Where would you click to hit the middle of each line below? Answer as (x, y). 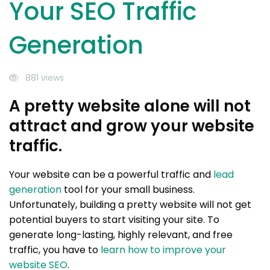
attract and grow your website (132, 126)
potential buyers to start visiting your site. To (114, 219)
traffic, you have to (55, 250)
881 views (43, 77)
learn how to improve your (163, 250)
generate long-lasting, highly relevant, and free (121, 234)
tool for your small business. (128, 189)
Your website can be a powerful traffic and (111, 174)
